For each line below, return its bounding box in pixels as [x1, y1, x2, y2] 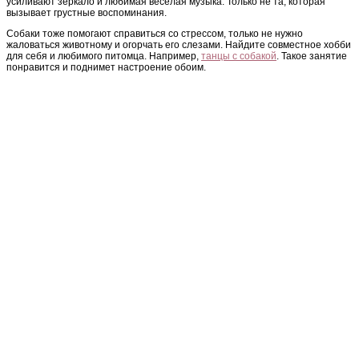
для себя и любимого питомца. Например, [6, 50, 201, 62]
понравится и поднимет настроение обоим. [6, 61, 206, 73]
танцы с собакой [201, 50, 276, 62]
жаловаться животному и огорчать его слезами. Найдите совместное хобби [6, 38, 351, 50]
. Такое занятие [276, 50, 347, 62]
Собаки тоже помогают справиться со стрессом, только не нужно [6, 27, 303, 39]
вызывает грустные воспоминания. [6, 6, 167, 18]
